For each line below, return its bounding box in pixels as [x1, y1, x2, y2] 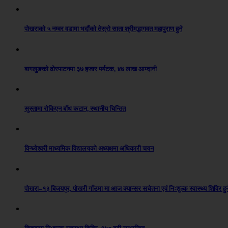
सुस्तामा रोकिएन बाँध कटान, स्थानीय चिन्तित [24, 105, 126, 113]
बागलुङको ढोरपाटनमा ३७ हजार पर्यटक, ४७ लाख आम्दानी [24, 65, 157, 73]
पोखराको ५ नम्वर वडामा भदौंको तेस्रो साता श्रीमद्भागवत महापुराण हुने [24, 25, 182, 33]
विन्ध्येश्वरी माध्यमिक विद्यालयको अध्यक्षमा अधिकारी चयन [24, 145, 154, 153]
